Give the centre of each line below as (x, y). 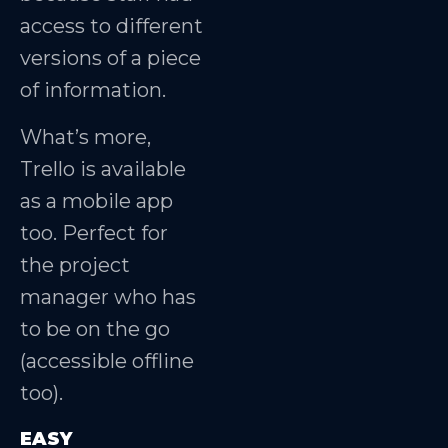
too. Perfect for (94, 232)
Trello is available (103, 168)
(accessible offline (107, 360)
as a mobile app (96, 200)
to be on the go (95, 328)
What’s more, (85, 136)
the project (75, 264)
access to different (111, 26)
